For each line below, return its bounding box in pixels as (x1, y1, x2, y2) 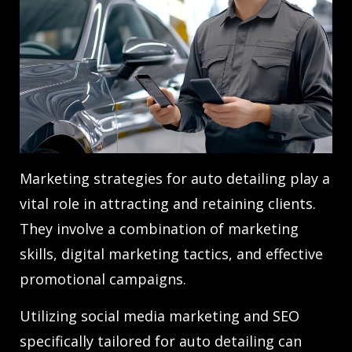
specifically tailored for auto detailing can (20, 331, 302, 350)
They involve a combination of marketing (20, 218, 299, 238)
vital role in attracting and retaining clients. (20, 193, 316, 213)
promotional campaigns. (20, 269, 186, 288)
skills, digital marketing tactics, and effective (20, 244, 323, 263)
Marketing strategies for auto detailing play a (20, 168, 330, 188)
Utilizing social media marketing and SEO (20, 306, 299, 325)
